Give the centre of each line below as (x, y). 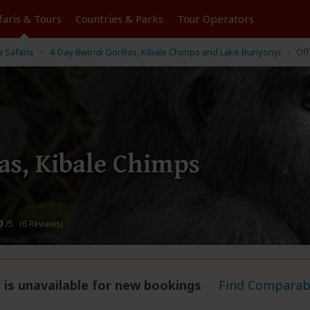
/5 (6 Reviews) (34, 224)
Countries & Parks (119, 19)
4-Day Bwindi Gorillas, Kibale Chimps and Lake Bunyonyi (165, 52)
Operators (228, 19)
